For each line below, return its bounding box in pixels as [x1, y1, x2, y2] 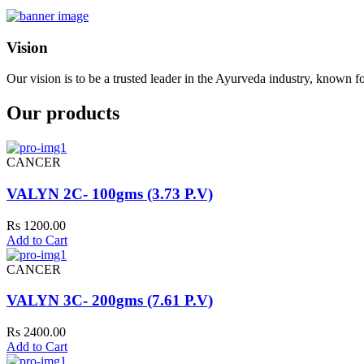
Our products [6, 102, 119, 124]
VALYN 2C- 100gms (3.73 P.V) [6, 184, 213, 202]
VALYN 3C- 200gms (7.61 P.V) [6, 292, 213, 310]
